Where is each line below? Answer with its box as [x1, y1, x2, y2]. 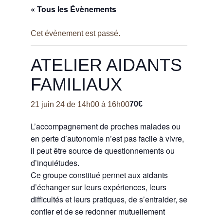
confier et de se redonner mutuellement [30, 205, 165, 217]
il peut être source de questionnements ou [30, 145, 175, 156]
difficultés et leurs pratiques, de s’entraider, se [30, 193, 187, 205]
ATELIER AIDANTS [30, 54, 182, 75]
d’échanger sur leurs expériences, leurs [30, 181, 166, 193]
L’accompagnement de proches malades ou [30, 120, 181, 132]
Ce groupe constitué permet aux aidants [30, 169, 168, 181]
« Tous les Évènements [30, 3, 116, 15]
